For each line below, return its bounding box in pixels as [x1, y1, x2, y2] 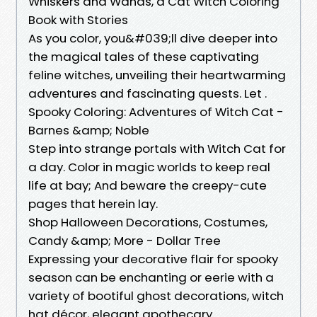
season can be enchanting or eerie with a [28, 268, 274, 286]
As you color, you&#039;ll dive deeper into [28, 29, 277, 47]
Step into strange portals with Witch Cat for [28, 139, 286, 157]
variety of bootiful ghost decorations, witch [28, 287, 284, 304]
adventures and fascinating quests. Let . [28, 84, 267, 102]
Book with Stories [28, 11, 128, 28]
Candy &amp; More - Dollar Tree [28, 231, 221, 249]
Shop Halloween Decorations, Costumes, [28, 213, 267, 231]
